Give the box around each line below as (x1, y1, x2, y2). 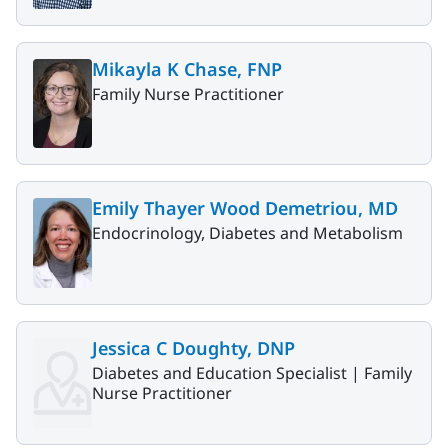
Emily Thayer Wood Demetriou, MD (92, 196, 398, 221)
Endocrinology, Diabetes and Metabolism (92, 222, 403, 245)
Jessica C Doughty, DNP (92, 335, 295, 360)
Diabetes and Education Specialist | (92, 361, 364, 384)
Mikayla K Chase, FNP (92, 56, 282, 81)
